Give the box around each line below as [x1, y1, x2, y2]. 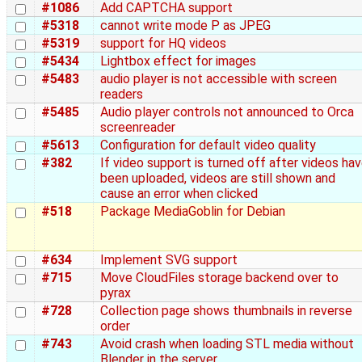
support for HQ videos [100, 36, 226, 52]
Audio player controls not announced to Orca [100, 104, 354, 120]
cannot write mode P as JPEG [100, 18, 271, 34]
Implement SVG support [100, 252, 238, 268]
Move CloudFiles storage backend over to [100, 270, 339, 286]
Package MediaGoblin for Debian [100, 204, 285, 220]
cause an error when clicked [100, 186, 258, 202]
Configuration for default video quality [100, 137, 316, 154]
